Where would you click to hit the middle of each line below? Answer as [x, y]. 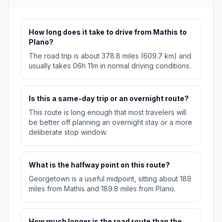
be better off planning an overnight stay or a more [111, 122]
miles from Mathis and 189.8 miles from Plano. [102, 189]
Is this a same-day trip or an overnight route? [109, 99]
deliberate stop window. [68, 132]
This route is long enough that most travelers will [108, 112]
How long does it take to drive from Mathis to [108, 32]
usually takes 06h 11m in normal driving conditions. [110, 66]
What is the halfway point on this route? [99, 165]
